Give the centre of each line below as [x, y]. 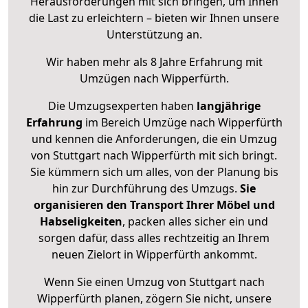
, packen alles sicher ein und [195, 222]
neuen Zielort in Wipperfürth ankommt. [154, 255]
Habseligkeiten [81, 222]
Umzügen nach [120, 79]
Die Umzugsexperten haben [122, 106]
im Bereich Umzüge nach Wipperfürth [182, 123]
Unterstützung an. [154, 35]
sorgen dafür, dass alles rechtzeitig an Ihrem [154, 238]
